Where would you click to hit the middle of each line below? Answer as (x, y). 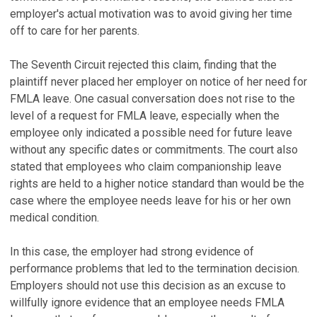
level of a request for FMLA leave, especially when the (145, 116)
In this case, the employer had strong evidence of (132, 252)
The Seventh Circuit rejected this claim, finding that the (143, 65)
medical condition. (54, 218)
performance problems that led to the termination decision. (155, 269)
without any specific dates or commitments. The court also (154, 150)
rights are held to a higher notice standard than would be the (157, 184)
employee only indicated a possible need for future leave (151, 133)
